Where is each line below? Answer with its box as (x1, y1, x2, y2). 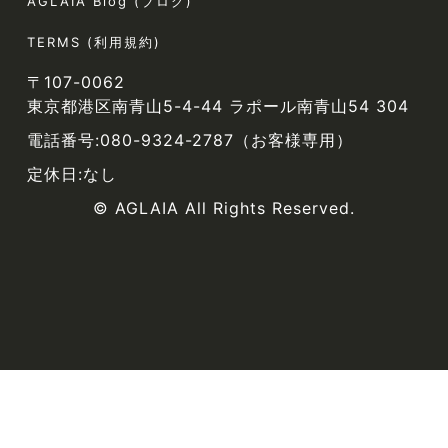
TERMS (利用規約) (26, 33, 161, 50)
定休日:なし (26, 163, 117, 184)
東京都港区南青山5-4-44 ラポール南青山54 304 (26, 95, 409, 116)
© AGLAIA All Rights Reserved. (93, 197, 355, 218)
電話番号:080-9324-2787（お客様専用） (26, 129, 353, 150)
